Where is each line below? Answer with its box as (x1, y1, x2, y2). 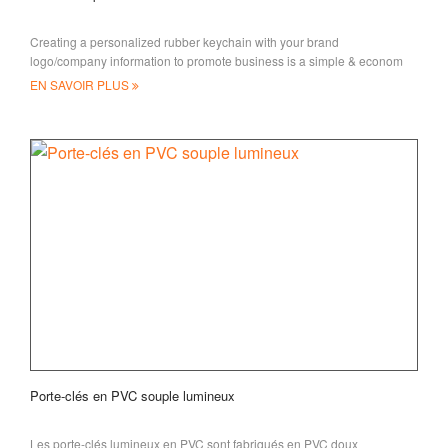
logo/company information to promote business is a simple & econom (30, 51, 403, 69)
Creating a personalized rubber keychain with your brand (30, 32, 339, 50)
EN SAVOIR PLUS (30, 75, 132, 93)
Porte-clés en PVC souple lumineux (30, 385, 235, 405)
